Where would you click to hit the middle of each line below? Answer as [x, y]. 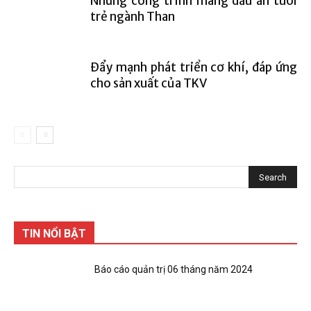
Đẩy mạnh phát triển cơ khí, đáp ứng [194, 67]
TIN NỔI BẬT [54, 234]
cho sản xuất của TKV [149, 83]
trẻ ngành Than [133, 17]
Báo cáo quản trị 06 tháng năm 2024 [174, 269]
